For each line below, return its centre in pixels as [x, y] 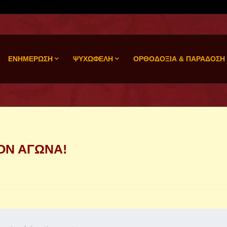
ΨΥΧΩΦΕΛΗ [93, 59]
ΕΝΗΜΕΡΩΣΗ [30, 59]
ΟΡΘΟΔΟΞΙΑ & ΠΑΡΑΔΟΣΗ [179, 59]
